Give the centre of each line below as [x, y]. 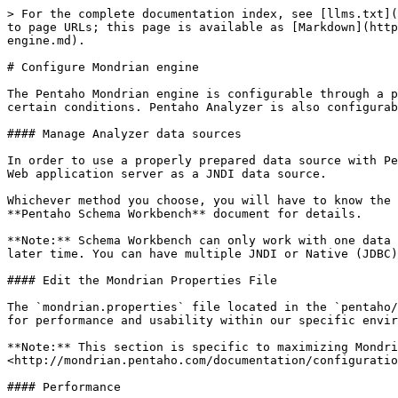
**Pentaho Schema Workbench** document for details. [185, 214]
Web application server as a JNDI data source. [167, 174]
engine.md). [46, 40]
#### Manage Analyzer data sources [124, 134]
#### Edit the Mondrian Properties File [142, 280]
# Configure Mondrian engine [103, 67]
